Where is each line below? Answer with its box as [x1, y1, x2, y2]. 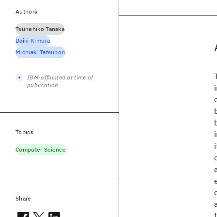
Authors [15, 8, 38, 15]
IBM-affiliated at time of [27, 74, 93, 81]
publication [27, 81, 59, 89]
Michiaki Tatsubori [15, 48, 65, 56]
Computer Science [15, 146, 66, 153]
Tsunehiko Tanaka [15, 25, 65, 32]
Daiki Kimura [15, 37, 50, 44]
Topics [15, 128, 33, 136]
